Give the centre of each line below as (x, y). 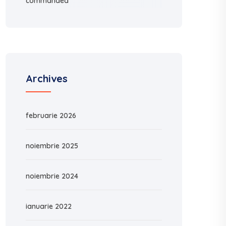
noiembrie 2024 (52, 176)
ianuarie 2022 (49, 206)
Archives (47, 78)
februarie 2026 (51, 116)
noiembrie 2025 (52, 146)
